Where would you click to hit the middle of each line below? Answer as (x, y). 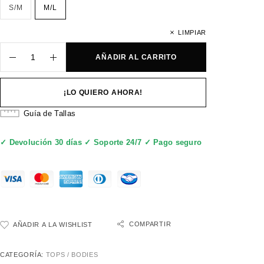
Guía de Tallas (50, 114)
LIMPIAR (192, 33)
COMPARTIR (150, 224)
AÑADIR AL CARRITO (136, 57)
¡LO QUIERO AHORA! (103, 93)
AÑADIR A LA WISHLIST (53, 224)
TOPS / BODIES (72, 254)
